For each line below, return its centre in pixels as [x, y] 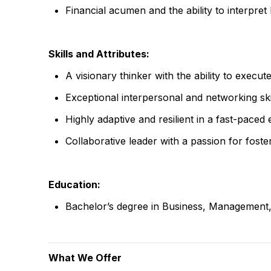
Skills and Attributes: [99, 54]
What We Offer [85, 258]
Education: [74, 184]
